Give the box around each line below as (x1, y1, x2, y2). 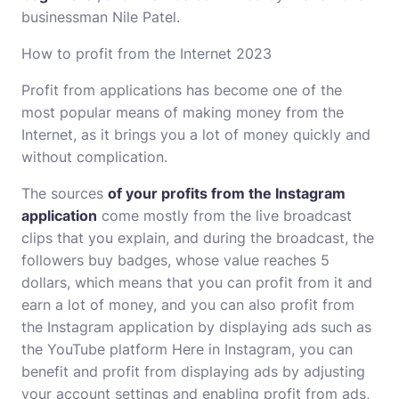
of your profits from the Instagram (108, 184, 346, 202)
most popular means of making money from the (21, 103, 344, 121)
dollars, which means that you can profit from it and (21, 273, 372, 291)
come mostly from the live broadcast (97, 207, 352, 224)
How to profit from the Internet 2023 (21, 45, 272, 62)
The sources (21, 184, 108, 202)
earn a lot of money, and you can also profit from (21, 296, 354, 313)
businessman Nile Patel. (21, 8, 180, 26)
